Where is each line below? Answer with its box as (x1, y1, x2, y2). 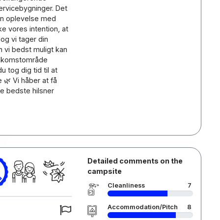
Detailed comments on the (87, 157, 183, 165)
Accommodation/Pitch (107, 203, 178, 211)
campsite (87, 167, 122, 175)
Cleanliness (107, 182, 145, 189)
